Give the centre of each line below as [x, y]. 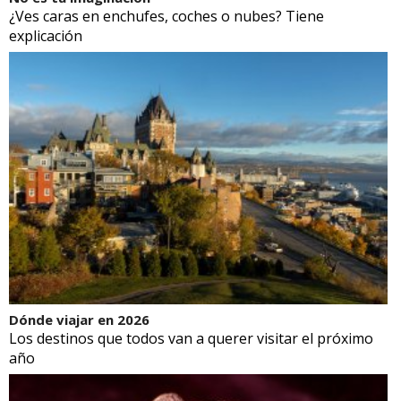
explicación [46, 35]
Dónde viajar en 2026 [79, 319]
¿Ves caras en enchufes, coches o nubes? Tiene [166, 16]
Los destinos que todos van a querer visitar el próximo [191, 338]
